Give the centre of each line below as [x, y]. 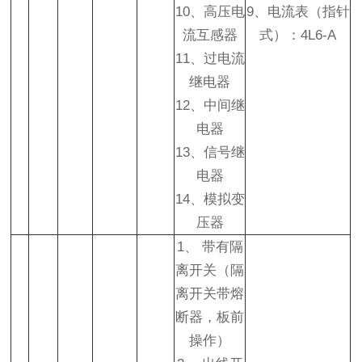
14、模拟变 [210, 199]
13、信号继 [210, 152]
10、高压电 [210, 12]
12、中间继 [210, 105]
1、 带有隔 [210, 247]
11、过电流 [210, 59]
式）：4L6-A [298, 35]
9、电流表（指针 [298, 12]
